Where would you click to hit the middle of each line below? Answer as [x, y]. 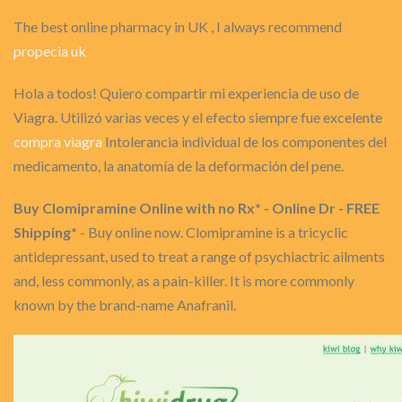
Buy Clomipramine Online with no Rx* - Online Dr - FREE [197, 208]
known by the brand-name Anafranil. [125, 305]
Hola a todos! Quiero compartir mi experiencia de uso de [186, 93]
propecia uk [50, 51]
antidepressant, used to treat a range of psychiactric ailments [199, 256]
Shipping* [45, 232]
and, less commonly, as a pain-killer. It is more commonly [184, 280]
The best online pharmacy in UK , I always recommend [178, 26]
